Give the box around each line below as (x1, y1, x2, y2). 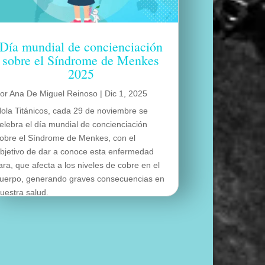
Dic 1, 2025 (105, 89, 148, 99)
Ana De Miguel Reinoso (9, 89, 98, 99)
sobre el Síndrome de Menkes (2, 51, 160, 69)
